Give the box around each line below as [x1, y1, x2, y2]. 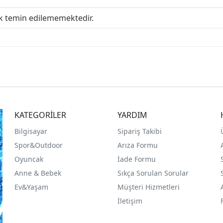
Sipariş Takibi [117, 126, 162, 136]
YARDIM [117, 110, 147, 121]
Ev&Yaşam [14, 182, 49, 192]
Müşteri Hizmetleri [117, 182, 180, 192]
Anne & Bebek [14, 168, 62, 178]
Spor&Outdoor [14, 140, 63, 150]
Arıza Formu [117, 140, 158, 150]
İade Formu [117, 154, 156, 164]
